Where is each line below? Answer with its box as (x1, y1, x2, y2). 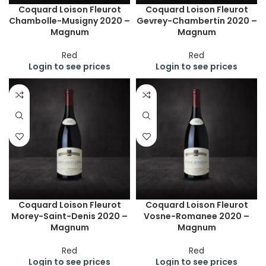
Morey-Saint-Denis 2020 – (11, 210, 128, 222)
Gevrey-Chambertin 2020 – (136, 15, 257, 27)
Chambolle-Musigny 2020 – (9, 15, 130, 27)
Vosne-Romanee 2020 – (144, 210, 249, 222)
